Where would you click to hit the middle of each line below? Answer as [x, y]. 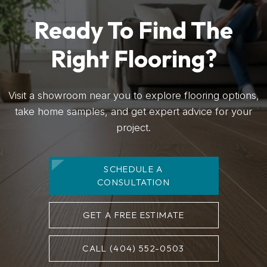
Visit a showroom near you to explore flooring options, [133, 95]
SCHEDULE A [133, 169]
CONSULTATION [133, 182]
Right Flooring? [133, 58]
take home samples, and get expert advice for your [133, 111]
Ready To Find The [133, 30]
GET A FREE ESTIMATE [133, 215]
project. [133, 127]
